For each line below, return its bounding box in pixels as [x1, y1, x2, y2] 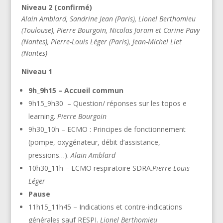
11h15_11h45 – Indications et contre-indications [28, 202, 182, 212]
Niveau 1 [21, 66, 52, 76]
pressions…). [28, 150, 71, 160]
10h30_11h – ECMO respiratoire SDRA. [28, 163, 152, 173]
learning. [28, 111, 57, 121]
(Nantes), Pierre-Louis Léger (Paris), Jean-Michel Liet [21, 36, 182, 46]
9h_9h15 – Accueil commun [28, 85, 123, 95]
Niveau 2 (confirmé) [21, 2, 92, 12]
